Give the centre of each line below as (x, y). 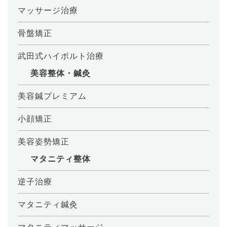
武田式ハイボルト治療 (61, 56)
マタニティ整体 (61, 159)
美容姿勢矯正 (44, 141)
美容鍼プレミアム (52, 96)
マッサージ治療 (48, 10)
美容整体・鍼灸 (61, 73)
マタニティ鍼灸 (48, 204)
